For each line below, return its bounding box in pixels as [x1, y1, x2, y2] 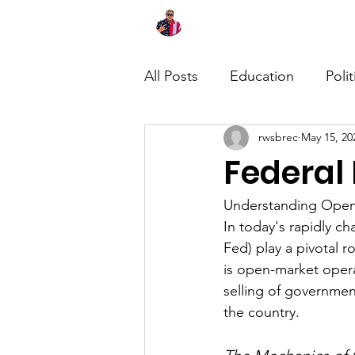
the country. [223, 303, 300, 321]
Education [230, 67, 294, 86]
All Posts [144, 67, 198, 86]
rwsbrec [258, 130, 298, 145]
